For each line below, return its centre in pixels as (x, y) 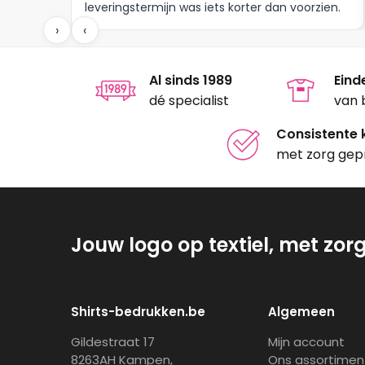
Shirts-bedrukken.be (138, 312)
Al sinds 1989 (190, 81)
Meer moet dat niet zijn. (152, 25)
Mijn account (306, 342)
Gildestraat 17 (113, 342)
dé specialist (189, 101)
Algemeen (301, 312)
